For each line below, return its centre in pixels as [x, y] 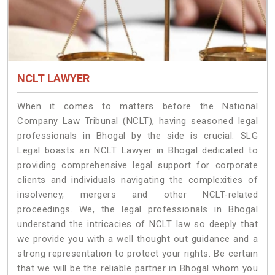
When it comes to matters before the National [137, 106]
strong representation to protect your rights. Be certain [137, 253]
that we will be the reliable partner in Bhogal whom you [137, 268]
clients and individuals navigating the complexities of [137, 180]
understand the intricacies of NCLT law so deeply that [137, 224]
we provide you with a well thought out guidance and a [137, 238]
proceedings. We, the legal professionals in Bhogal [137, 209]
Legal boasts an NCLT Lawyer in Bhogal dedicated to [137, 150]
